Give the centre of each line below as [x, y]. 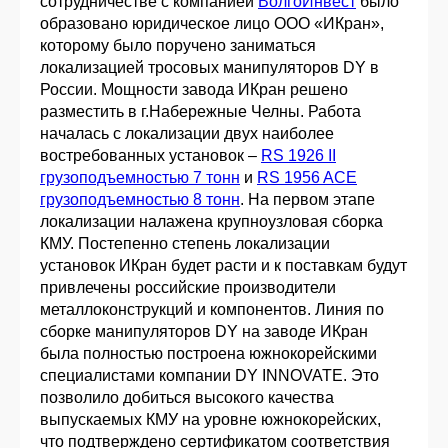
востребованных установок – [150, 156]
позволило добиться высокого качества [187, 398]
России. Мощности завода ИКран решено [194, 90]
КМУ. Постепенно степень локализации [185, 244]
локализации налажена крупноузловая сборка [211, 222]
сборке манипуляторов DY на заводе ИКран [204, 332]
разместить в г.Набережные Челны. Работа [200, 112]
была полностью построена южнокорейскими [208, 354]
